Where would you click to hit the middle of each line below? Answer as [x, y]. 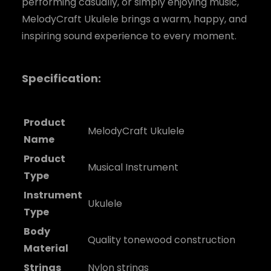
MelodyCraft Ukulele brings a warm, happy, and [134, 19]
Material [46, 248]
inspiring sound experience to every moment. [129, 36]
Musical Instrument [133, 167]
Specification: [61, 79]
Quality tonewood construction [162, 240]
